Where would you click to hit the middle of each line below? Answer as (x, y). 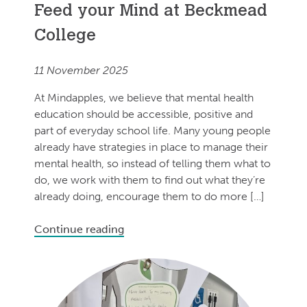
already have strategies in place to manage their (151, 147)
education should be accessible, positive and (144, 114)
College (65, 37)
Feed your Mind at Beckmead (151, 12)
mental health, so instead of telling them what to (152, 164)
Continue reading (79, 230)
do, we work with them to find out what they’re (150, 180)
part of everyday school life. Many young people (152, 131)
